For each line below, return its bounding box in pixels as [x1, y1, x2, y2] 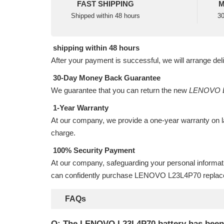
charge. [51, 128, 75, 137]
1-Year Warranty [51, 103, 108, 112]
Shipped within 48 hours [71, 12, 140, 19]
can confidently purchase [51, 171, 134, 179]
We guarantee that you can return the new [51, 86, 189, 94]
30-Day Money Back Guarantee [51, 73, 160, 82]
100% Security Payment [51, 146, 135, 154]
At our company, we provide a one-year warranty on [51, 116, 221, 124]
